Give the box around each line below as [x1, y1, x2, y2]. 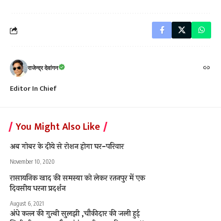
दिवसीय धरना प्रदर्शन [10, 183, 66, 194]
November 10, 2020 [10, 158, 55, 165]
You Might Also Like [16, 118, 100, 135]
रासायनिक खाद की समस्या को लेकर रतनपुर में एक [10, 173, 145, 184]
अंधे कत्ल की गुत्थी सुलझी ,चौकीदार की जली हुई [10, 208, 140, 220]
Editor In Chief [10, 83, 57, 95]
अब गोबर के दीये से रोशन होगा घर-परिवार [10, 141, 124, 152]
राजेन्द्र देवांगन [28, 64, 58, 72]
